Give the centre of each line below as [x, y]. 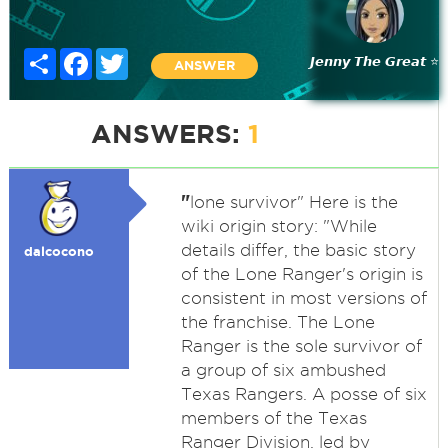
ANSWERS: [169, 133]
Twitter [150, 56]
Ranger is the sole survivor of [301, 346]
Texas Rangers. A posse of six [303, 394]
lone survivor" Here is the [293, 202]
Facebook [123, 56]
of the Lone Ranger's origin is [301, 274]
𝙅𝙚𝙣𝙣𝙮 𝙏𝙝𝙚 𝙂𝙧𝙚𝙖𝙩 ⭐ [375, 61]
